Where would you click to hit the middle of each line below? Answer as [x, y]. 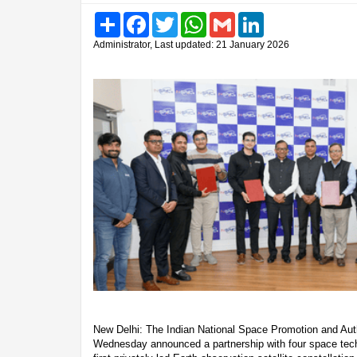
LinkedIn [283, 18]
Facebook [172, 18]
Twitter [193, 18]
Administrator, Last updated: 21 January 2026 [191, 44]
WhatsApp [230, 18]
